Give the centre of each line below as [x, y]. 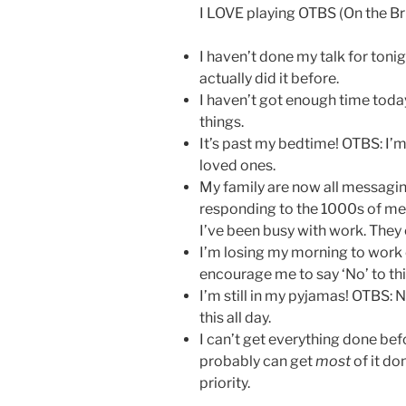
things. [222, 122]
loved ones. [237, 166]
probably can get [257, 362]
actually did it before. [269, 79]
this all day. [235, 318]
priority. [225, 383]
